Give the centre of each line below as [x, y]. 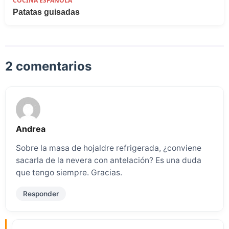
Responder [41, 193]
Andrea [31, 129]
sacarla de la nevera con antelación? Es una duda [109, 160]
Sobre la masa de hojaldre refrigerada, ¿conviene [109, 148]
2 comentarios [48, 66]
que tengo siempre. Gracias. [69, 172]
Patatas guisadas [46, 12]
